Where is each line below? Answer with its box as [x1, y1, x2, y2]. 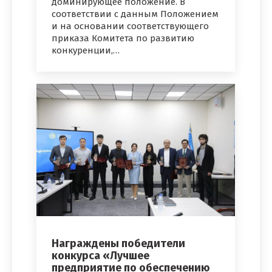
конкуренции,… [52, 44, 120, 56]
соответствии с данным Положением [52, 8, 219, 19]
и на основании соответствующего [52, 20, 209, 32]
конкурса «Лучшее [52, 249, 149, 263]
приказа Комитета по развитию [52, 32, 194, 44]
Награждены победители [52, 237, 185, 251]
